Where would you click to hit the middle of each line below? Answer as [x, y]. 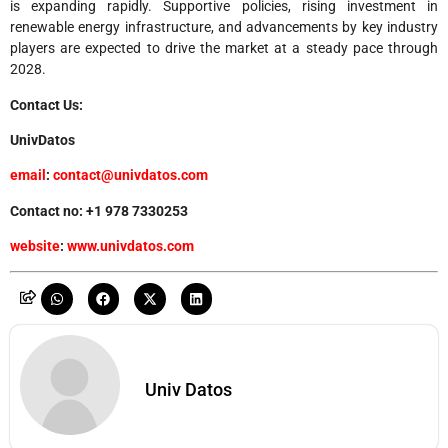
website [35, 246]
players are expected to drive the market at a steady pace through [224, 48]
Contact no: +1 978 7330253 [99, 210]
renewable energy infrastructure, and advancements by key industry [224, 27]
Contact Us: [46, 104]
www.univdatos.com [129, 246]
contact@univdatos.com [130, 175]
